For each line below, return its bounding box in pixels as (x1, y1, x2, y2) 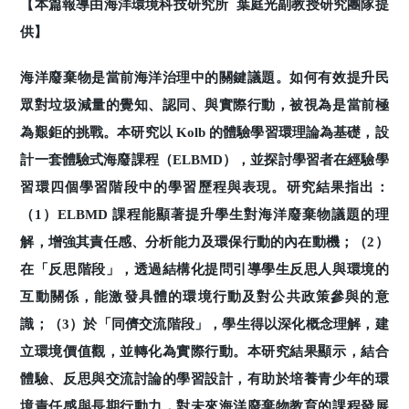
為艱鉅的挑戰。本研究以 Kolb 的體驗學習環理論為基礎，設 (20, 124, 389, 140)
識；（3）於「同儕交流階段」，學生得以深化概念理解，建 (20, 316, 389, 331)
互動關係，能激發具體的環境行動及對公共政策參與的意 (20, 288, 389, 304)
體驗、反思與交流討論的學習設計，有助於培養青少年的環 (20, 371, 389, 386)
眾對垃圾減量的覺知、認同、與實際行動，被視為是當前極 (20, 97, 389, 112)
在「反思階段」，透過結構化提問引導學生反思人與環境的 (20, 261, 389, 277)
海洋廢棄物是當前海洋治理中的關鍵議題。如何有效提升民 (20, 69, 389, 85)
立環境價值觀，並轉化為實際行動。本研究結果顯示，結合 (20, 343, 389, 359)
